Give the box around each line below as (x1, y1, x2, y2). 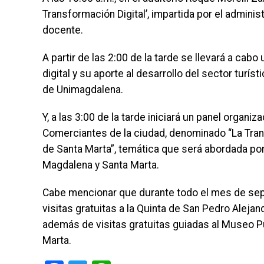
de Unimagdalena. (42, 84, 123, 96)
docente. (42, 24, 83, 37)
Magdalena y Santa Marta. (42, 159, 159, 171)
